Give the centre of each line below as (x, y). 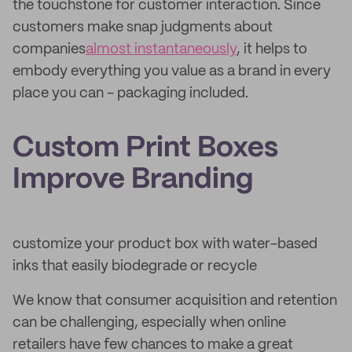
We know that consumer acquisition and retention (175, 301)
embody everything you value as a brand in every (172, 71)
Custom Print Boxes (145, 148)
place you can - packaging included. (130, 93)
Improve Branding (133, 180)
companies (49, 49)
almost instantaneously (161, 49)
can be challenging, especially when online (149, 323)
